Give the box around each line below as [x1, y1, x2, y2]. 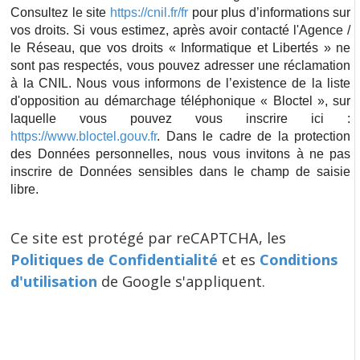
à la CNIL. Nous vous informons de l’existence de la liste [10, 76, 351, 90]
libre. [10, 182, 39, 196]
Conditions [260, 250, 338, 269]
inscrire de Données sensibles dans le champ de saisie [10, 164, 351, 178]
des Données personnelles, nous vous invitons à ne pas [10, 146, 351, 161]
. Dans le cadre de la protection [157, 129, 351, 143]
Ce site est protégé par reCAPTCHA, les [10, 228, 287, 247]
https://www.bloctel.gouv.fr [10, 129, 157, 143]
